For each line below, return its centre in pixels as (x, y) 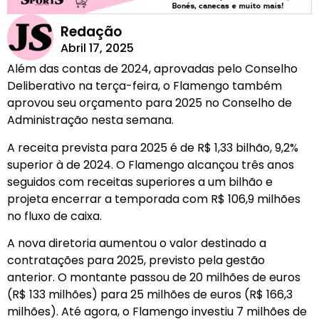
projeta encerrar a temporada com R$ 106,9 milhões (154, 199)
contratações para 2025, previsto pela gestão (136, 260)
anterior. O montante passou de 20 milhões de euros (154, 277)
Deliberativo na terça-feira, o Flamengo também (145, 86)
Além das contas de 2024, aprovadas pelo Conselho (152, 69)
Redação (91, 31)
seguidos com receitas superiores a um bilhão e (140, 182)
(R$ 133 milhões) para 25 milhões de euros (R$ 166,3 (150, 294)
